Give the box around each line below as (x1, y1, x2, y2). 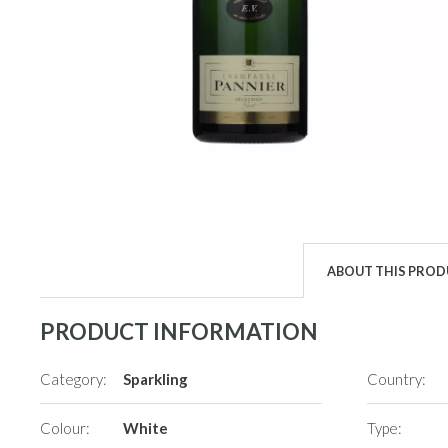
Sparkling (122, 370, 188, 389)
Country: (367, 370, 427, 389)
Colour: (40, 419, 91, 438)
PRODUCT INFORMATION (40, 317, 319, 345)
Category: (40, 370, 108, 389)
